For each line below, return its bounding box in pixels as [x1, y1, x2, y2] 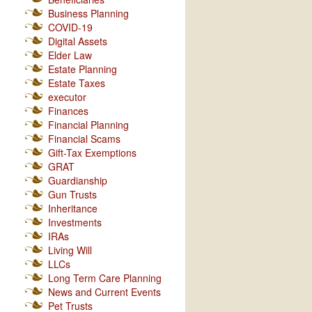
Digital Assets [47, 34, 107, 48]
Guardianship [47, 173, 107, 187]
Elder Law [47, 48, 92, 62]
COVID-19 [47, 20, 93, 34]
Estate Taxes [47, 76, 105, 90]
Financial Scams [47, 132, 120, 146]
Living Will [47, 243, 92, 257]
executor [47, 90, 86, 104]
